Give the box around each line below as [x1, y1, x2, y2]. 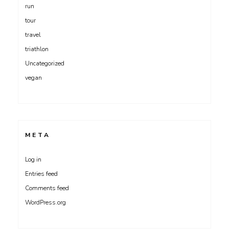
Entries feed [25, 170, 58, 178]
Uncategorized [25, 59, 64, 67]
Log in [25, 155, 41, 164]
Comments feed [25, 184, 69, 192]
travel [25, 31, 41, 39]
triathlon [25, 45, 49, 53]
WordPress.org [25, 198, 66, 207]
